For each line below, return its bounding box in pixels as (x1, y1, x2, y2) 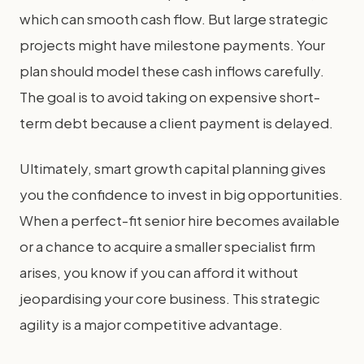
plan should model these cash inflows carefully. (19, 62, 324, 80)
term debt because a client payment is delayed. (19, 114, 333, 132)
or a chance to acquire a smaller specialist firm (19, 237, 315, 255)
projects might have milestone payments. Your (19, 36, 325, 54)
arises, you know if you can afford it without (19, 263, 298, 281)
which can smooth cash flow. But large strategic (19, 10, 328, 28)
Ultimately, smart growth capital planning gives (19, 159, 326, 177)
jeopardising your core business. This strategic (19, 289, 320, 307)
